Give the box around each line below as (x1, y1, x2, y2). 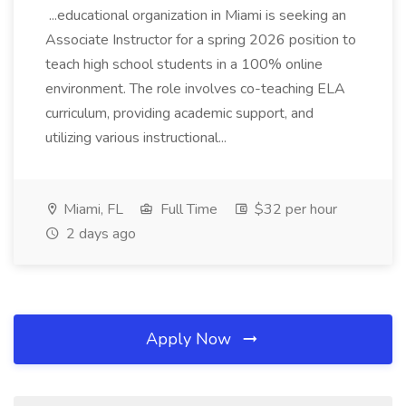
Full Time (157, 199, 217, 219)
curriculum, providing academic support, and (45, 103, 314, 123)
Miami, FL (60, 199, 123, 219)
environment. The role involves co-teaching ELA (45, 79, 345, 99)
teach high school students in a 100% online (45, 54, 323, 74)
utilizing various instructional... (45, 128, 230, 148)
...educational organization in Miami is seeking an (45, 5, 346, 25)
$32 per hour (251, 199, 337, 219)
